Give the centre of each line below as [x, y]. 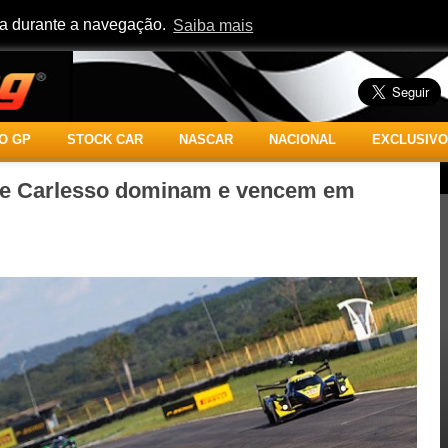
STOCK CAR [104, 139]
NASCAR [205, 139]
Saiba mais [213, 25]
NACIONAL [302, 139]
